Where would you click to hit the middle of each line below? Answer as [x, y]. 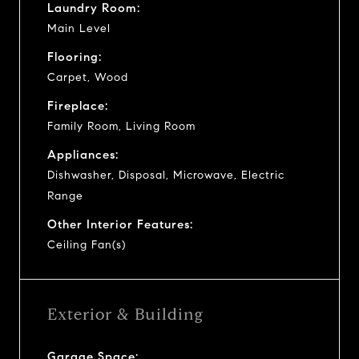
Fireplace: [78, 105]
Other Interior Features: [120, 224]
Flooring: [75, 56]
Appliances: [83, 154]
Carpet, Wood [88, 77]
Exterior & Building [125, 314]
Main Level [79, 28]
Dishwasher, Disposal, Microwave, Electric [166, 175]
